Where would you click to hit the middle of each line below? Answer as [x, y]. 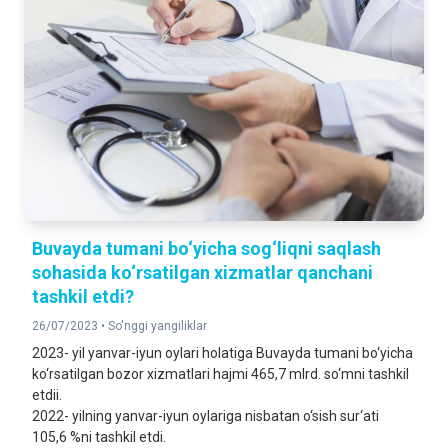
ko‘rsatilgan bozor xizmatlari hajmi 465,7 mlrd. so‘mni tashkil [220, 374]
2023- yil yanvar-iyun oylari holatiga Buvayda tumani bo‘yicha [222, 353]
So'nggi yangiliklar [157, 326]
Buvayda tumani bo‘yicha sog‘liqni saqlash [206, 248]
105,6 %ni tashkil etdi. [99, 437]
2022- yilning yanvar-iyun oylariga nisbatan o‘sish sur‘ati [205, 416]
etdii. [47, 395]
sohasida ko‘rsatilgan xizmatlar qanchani [202, 272]
